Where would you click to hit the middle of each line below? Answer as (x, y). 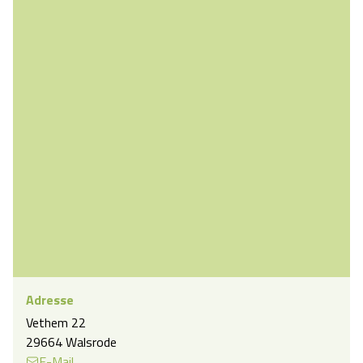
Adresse (50, 300)
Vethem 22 (56, 323)
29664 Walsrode (71, 342)
